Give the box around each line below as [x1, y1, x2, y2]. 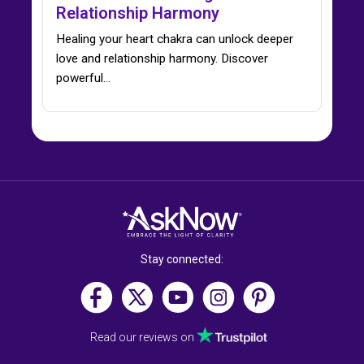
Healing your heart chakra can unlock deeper [56, 32, 293, 47]
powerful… [56, 71, 110, 86]
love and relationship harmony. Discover [56, 51, 268, 67]
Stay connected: [141, 252, 223, 266]
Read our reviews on [90, 330, 197, 344]
